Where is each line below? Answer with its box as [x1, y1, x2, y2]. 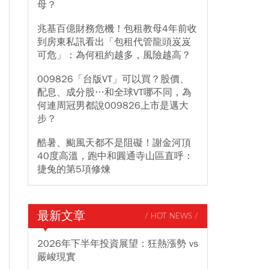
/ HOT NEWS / [145, 212, 198, 220]
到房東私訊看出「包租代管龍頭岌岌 [37, 36, 191, 48]
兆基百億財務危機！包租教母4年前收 [37, 23, 197, 35]
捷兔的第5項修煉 [37, 163, 110, 175]
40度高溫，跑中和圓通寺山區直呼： [37, 150, 193, 162]
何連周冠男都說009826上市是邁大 [37, 100, 189, 112]
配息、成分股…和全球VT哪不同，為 [37, 86, 192, 98]
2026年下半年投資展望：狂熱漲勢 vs [37, 238, 198, 250]
